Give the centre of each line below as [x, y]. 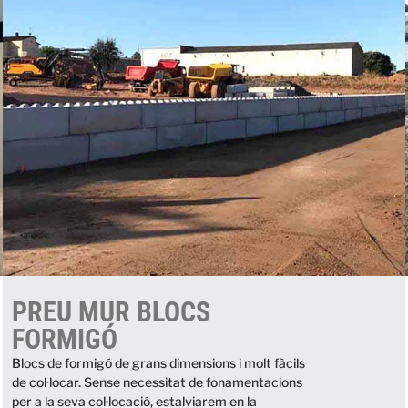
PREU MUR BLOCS [112, 312]
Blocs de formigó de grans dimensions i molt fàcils [159, 363]
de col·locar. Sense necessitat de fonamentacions [158, 382]
